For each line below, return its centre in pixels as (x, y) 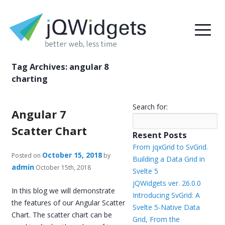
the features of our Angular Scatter (69, 202)
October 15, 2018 (72, 155)
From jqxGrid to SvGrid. (170, 147)
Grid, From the (156, 219)
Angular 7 (39, 114)
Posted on (26, 155)
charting (30, 79)
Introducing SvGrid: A (166, 195)
